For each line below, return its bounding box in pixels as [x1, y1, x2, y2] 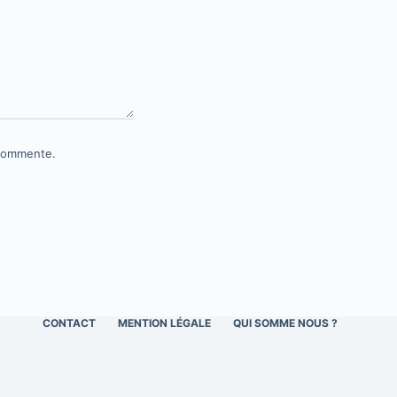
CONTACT [42, 316, 96, 331]
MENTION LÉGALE [117, 316, 211, 331]
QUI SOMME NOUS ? [232, 316, 338, 331]
